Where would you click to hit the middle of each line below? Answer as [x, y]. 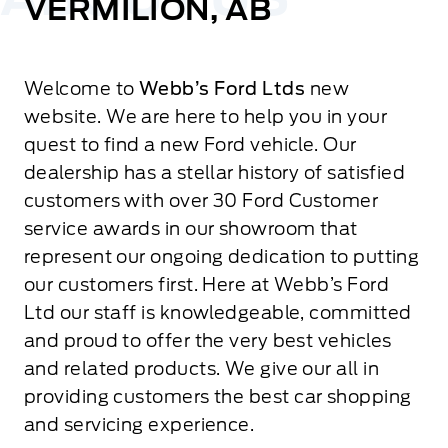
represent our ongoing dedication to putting [222, 257]
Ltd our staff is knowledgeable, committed [218, 313]
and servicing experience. [139, 425]
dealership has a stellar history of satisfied [215, 173]
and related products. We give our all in [202, 369]
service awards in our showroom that [191, 229]
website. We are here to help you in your [206, 117]
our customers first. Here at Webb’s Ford [207, 285]
